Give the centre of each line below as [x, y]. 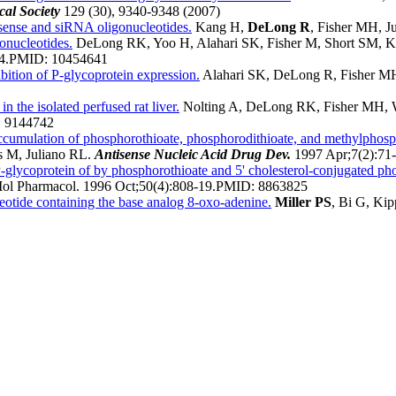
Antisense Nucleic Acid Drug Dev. [194, 155]
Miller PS [303, 202]
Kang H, [221, 27]
